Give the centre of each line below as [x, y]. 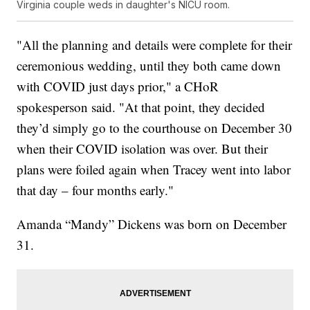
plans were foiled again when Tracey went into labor [154, 169]
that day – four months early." [95, 190]
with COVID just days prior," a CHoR [118, 86]
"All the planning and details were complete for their [155, 44]
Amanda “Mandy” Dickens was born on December [152, 224]
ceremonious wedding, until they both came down [149, 65]
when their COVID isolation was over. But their [143, 148]
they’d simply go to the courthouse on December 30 [155, 127]
